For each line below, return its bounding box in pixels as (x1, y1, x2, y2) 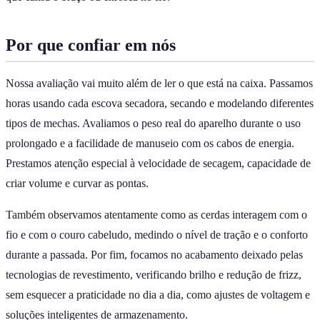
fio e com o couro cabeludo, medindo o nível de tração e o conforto (6, 228, 308, 241)
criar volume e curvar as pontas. (6, 176, 149, 189)
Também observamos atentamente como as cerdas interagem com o (6, 208, 307, 221)
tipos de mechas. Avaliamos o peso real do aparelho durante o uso (6, 116, 301, 129)
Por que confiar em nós (6, 35, 176, 54)
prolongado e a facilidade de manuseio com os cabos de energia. (6, 136, 294, 149)
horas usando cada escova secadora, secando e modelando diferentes (6, 96, 314, 109)
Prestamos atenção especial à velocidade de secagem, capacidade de (6, 156, 311, 169)
